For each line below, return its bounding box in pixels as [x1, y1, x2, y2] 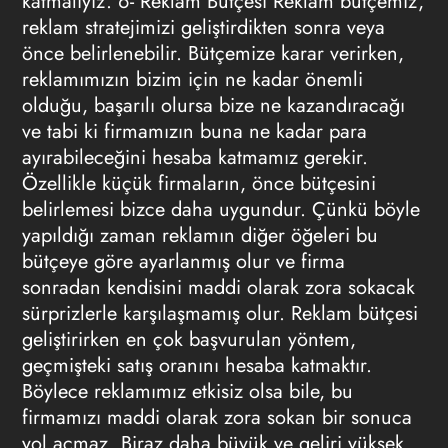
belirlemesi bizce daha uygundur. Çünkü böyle [21, 195, 420, 224]
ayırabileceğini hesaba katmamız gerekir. [21, 143, 368, 172]
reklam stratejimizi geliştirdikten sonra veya [21, 13, 385, 42]
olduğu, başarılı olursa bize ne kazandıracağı [21, 91, 405, 120]
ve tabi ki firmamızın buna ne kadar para [21, 117, 367, 146]
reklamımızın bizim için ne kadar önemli [21, 65, 363, 94]
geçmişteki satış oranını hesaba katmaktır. [21, 351, 372, 380]
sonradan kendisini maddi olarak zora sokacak [21, 273, 415, 302]
